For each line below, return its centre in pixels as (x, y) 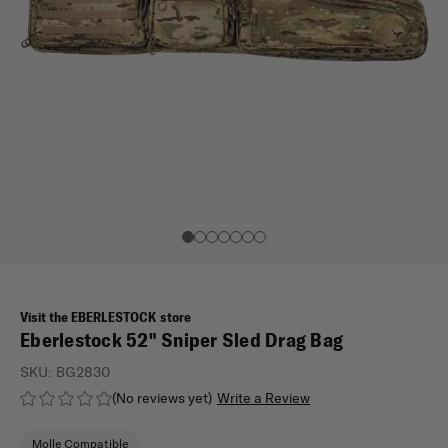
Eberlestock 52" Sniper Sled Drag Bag (181, 339)
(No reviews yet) (162, 397)
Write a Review (263, 397)
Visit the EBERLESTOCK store (105, 317)
